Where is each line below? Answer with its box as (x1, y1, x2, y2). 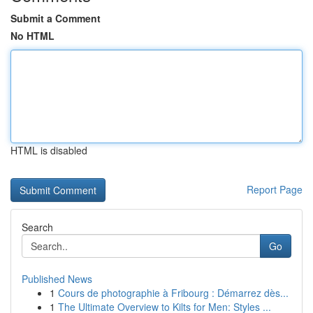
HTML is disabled (10, 143, 87, 157)
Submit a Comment (10, 11, 101, 25)
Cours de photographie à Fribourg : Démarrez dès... (58, 286, 289, 300)
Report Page (247, 182, 303, 196)
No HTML (10, 29, 54, 43)
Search (22, 220, 53, 234)
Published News (22, 272, 92, 286)
